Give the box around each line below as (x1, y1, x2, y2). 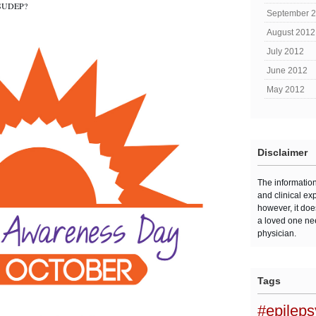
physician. (257, 229, 296, 238)
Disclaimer (257, 147, 308, 158)
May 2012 (267, 85, 305, 95)
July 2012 (267, 47, 304, 56)
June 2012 (267, 66, 308, 75)
